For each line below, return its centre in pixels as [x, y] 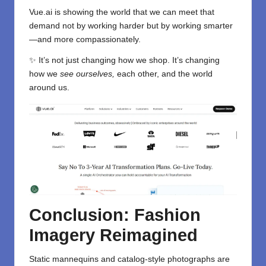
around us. [49, 88]
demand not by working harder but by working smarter [131, 26]
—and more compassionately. [85, 40]
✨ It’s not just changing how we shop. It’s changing [124, 61]
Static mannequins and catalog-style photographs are [129, 259]
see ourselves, [87, 74]
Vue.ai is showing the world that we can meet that [122, 12]
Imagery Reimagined [113, 235]
